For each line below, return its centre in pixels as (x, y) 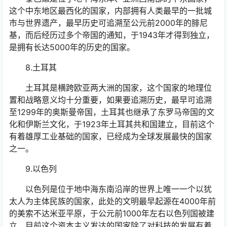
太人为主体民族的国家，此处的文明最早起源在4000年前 (112, 201)
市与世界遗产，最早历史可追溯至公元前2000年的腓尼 (108, 23)
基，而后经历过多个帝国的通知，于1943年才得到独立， (112, 35)
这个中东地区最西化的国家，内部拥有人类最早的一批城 (110, 11)
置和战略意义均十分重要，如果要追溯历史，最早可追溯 (110, 100)
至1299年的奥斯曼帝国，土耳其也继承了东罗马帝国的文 (112, 112)
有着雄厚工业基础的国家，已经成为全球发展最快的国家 (110, 137)
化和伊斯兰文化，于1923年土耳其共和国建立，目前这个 (112, 124)
